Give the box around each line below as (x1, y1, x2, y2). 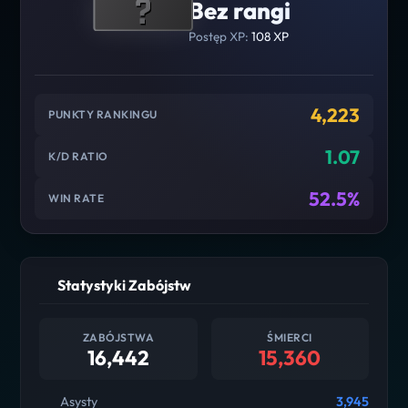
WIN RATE (48, 191, 105, 206)
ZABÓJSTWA (82, 330, 155, 344)
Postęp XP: (188, 27, 251, 45)
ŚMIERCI (267, 330, 312, 344)
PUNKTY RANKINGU (48, 107, 158, 122)
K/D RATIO (48, 149, 108, 164)
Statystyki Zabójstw (57, 275, 192, 294)
